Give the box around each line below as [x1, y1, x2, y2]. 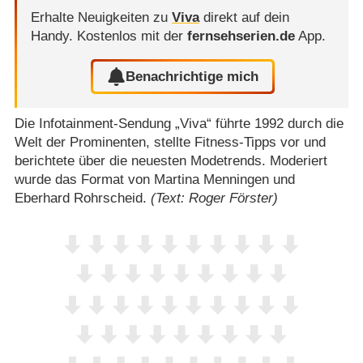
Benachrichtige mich [126, 68, 259, 84]
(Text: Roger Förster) [150, 190, 278, 207]
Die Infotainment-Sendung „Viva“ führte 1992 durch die [14, 116, 344, 132]
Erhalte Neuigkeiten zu [30, 10, 172, 26]
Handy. [30, 28, 77, 45]
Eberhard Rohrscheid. [14, 190, 151, 207]
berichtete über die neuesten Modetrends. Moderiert [14, 153, 327, 169]
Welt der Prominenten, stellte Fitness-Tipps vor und [14, 135, 326, 151]
